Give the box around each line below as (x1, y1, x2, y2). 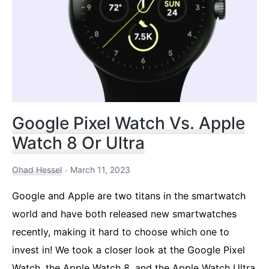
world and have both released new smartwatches (12, 207, 237, 220)
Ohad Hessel (12, 164, 62, 175)
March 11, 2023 (70, 164, 130, 175)
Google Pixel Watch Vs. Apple (12, 112, 245, 133)
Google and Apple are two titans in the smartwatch (12, 189, 246, 202)
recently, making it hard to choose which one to (12, 225, 229, 238)
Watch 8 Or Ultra (12, 132, 145, 153)
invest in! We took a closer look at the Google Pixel (12, 243, 245, 256)
